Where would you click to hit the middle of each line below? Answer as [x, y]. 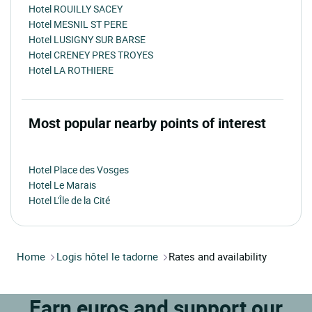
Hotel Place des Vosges [79, 170]
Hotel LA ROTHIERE [71, 70]
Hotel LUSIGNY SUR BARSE [87, 40]
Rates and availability [218, 257]
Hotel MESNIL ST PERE [78, 24]
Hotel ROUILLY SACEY [76, 9]
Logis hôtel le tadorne [107, 257]
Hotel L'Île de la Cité [69, 201]
